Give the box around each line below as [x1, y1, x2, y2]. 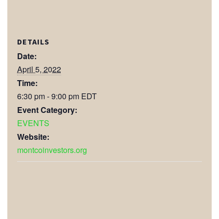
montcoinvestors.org [17, 144, 87, 156]
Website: [17, 131, 49, 143]
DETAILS [17, 37, 49, 47]
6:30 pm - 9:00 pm [17, 90, 81, 102]
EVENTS [17, 117, 49, 129]
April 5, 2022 [17, 64, 61, 75]
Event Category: [17, 104, 77, 116]
